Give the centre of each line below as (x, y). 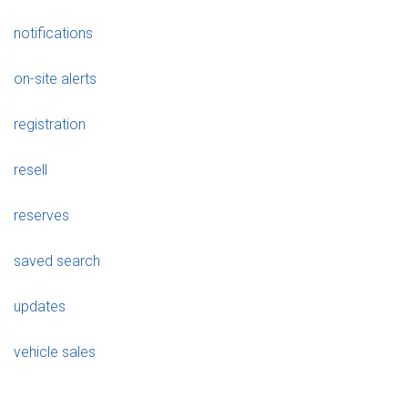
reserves (41, 216)
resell (31, 170)
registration (50, 125)
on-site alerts (55, 79)
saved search (57, 261)
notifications (53, 34)
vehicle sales (55, 352)
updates (40, 307)
